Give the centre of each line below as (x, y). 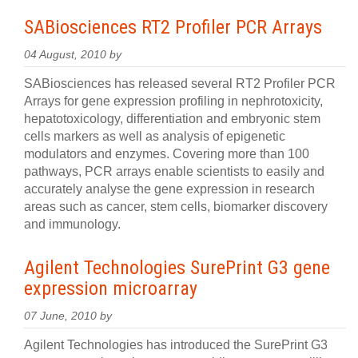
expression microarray (111, 288)
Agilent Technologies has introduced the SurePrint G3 (176, 345)
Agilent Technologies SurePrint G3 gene (177, 268)
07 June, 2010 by (68, 316)
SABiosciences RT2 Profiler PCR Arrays (173, 27)
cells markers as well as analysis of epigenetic (155, 136)
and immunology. (72, 224)
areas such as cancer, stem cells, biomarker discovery (176, 207)
